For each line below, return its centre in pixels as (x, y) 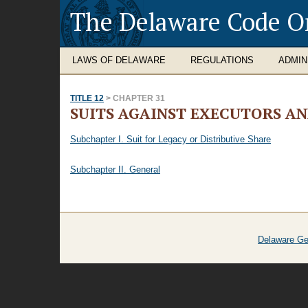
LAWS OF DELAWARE (119, 60)
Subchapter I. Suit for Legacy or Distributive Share (170, 139)
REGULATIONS (222, 60)
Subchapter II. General (115, 169)
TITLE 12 (87, 98)
